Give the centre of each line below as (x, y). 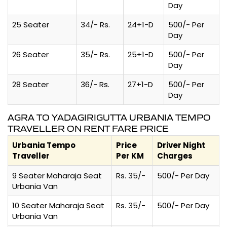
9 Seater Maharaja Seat (57, 175)
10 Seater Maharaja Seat (58, 205)
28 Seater (30, 84)
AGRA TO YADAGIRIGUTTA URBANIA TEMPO (109, 117)
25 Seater (31, 24)
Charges (175, 156)
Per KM (130, 156)
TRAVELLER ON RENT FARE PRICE (88, 128)
